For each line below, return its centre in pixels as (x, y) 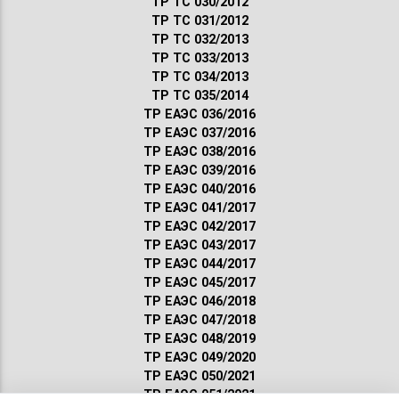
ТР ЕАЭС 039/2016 (199, 170)
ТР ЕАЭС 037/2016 (199, 133)
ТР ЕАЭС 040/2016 (199, 189)
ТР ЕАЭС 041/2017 (199, 208)
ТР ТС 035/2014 (199, 95)
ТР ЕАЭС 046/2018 (199, 301)
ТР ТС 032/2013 (199, 39)
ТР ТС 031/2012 (199, 20)
